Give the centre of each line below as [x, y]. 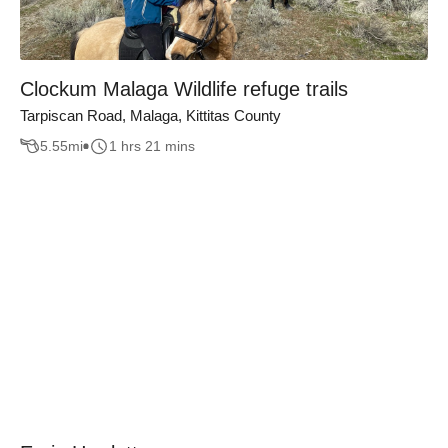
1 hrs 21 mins [152, 146]
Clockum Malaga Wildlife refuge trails [184, 88]
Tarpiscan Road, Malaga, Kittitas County [150, 115]
